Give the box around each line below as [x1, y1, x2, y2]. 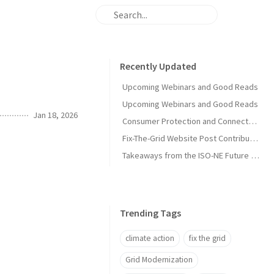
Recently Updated [120, 60, 196, 72]
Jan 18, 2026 [33, 109, 78, 120]
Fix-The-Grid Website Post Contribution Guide [250, 133, 258, 144]
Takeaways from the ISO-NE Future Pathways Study [251, 150, 259, 161]
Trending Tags [120, 207, 181, 219]
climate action [125, 232, 174, 243]
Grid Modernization [125, 254, 193, 265]
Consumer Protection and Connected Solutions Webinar [248, 116, 257, 127]
